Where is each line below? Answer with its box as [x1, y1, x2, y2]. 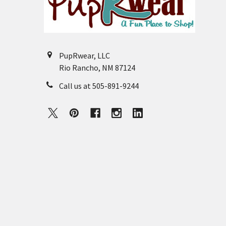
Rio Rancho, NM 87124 [59, 62, 135, 73]
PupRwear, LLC [59, 50, 110, 61]
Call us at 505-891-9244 [59, 80, 139, 91]
